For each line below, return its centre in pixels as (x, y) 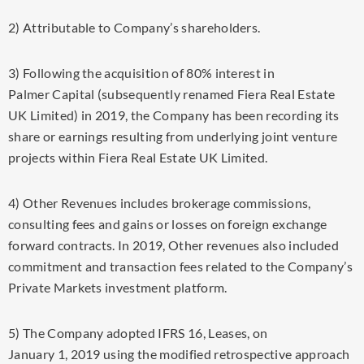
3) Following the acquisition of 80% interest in (142, 73)
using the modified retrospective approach (225, 354)
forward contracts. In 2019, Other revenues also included (173, 245)
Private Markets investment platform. (118, 287)
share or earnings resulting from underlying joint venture (173, 136)
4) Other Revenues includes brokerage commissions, (160, 203)
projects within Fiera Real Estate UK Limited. (138, 157)
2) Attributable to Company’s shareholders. (134, 27)
